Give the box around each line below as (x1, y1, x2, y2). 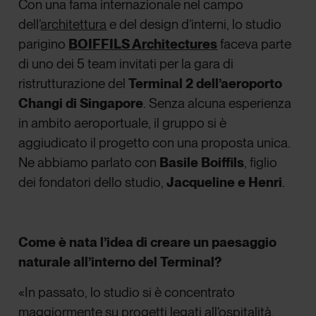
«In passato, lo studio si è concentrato (18, 284, 236, 300)
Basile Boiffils (159, 154, 245, 171)
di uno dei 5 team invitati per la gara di (18, 56, 234, 73)
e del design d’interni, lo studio (107, 16, 282, 33)
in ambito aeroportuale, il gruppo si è (18, 115, 227, 132)
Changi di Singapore (18, 95, 144, 112)
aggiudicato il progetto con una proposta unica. (18, 135, 291, 152)
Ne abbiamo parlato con (18, 154, 160, 171)
